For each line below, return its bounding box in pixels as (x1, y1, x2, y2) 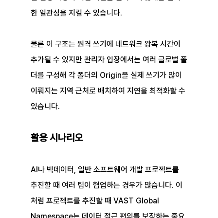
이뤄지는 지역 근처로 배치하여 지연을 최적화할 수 (30, 86, 187, 96)
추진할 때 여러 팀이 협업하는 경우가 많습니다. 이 (30, 181, 182, 190)
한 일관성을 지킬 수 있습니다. (30, 8, 122, 18)
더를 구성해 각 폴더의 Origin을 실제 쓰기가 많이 (30, 71, 184, 80)
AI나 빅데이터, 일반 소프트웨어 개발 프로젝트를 (30, 165, 181, 175)
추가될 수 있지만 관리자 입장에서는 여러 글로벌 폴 (30, 55, 187, 65)
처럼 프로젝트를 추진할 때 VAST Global (30, 196, 161, 206)
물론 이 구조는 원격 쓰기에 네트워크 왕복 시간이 (30, 39, 182, 49)
